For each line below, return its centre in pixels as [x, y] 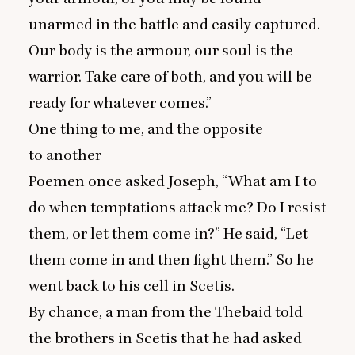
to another [65, 155]
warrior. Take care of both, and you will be [170, 77]
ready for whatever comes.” [120, 103]
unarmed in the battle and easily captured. [174, 25]
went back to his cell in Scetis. [133, 286]
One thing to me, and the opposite [146, 129]
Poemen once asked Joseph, [125, 181]
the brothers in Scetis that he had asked [165, 338]
